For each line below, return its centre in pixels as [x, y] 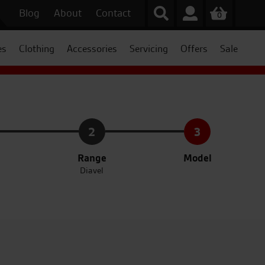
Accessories [92, 49]
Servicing [148, 49]
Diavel [92, 170]
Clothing [36, 49]
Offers [194, 49]
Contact [113, 13]
